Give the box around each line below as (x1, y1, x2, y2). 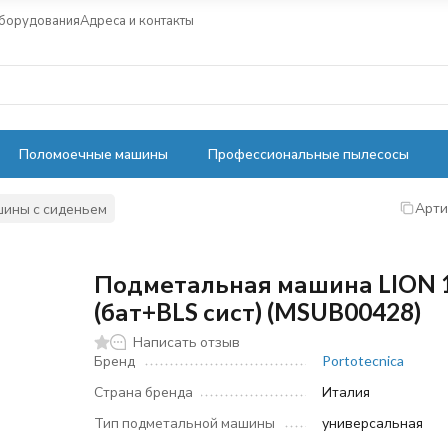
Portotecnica (322, 352, 405, 369)
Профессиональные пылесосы (208, 145, 409, 162)
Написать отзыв (133, 333, 241, 350)
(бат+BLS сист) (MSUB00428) (94, 297, 422, 326)
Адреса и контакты (80, 11, 194, 28)
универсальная (322, 414, 424, 431)
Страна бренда (94, 383, 194, 400)
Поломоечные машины (19, 145, 168, 162)
